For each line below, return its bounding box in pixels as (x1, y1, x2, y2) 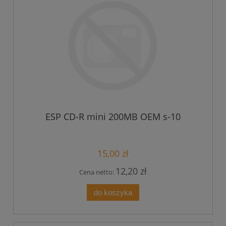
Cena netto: (79, 167, 116, 177)
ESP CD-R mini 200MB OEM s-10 (45, 110, 181, 123)
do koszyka (94, 188, 132, 197)
